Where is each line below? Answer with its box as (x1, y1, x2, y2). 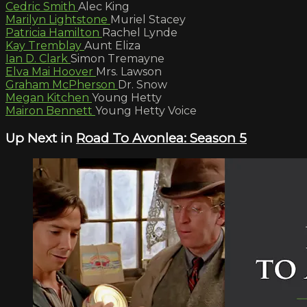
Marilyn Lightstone (5, 12, 110, 26)
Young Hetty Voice (95, 103, 197, 117)
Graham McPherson (5, 77, 118, 91)
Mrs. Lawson (96, 64, 162, 78)
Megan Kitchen (5, 90, 92, 104)
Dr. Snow (118, 77, 167, 91)
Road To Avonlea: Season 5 (76, 130, 247, 146)
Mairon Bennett (5, 103, 95, 117)
